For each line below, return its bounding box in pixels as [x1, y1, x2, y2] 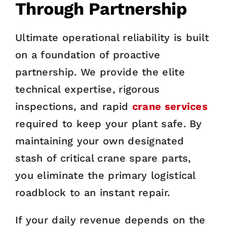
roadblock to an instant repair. [15, 186, 170, 199]
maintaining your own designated [15, 135, 184, 147]
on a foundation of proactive [15, 49, 161, 61]
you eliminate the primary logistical [15, 169, 196, 182]
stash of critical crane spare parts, [15, 152, 191, 165]
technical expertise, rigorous [15, 83, 160, 96]
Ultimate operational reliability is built [15, 31, 209, 44]
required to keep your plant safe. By [15, 118, 202, 130]
